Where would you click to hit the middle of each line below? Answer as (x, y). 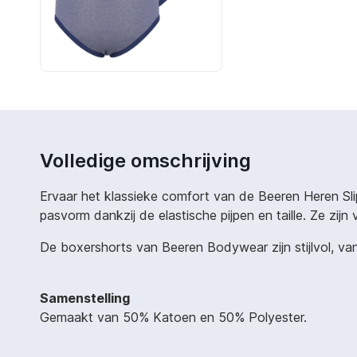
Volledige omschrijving (145, 161)
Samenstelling (84, 298)
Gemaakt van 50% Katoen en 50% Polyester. (173, 318)
